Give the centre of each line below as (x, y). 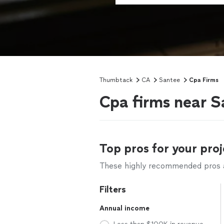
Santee (169, 80)
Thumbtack (116, 80)
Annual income (124, 208)
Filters (113, 189)
